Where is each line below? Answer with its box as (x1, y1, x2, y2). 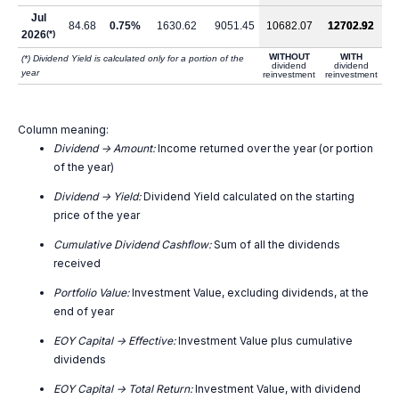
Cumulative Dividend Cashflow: (53, 238, 211, 251)
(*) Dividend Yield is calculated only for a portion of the (21, 53, 244, 63)
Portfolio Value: (53, 286, 129, 299)
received (53, 256, 101, 270)
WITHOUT (268, 52, 310, 61)
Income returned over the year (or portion (155, 142, 373, 155)
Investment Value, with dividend (192, 382, 361, 395)
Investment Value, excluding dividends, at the (129, 286, 369, 299)
